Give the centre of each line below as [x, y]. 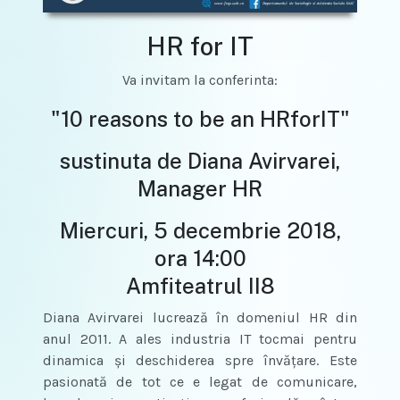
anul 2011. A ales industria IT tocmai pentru [200, 338]
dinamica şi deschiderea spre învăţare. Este [200, 360]
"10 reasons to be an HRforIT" [200, 118]
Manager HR [200, 188]
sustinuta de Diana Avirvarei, [200, 160]
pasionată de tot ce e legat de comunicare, [200, 381]
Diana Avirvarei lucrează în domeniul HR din [200, 317]
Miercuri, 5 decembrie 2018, [200, 230]
